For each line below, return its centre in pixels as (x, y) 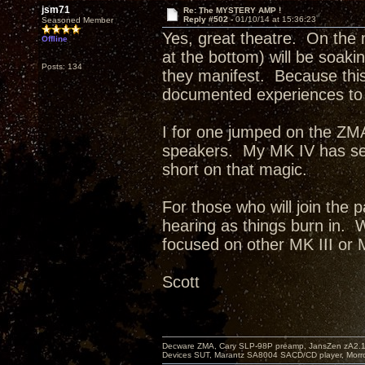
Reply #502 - (209, 19)
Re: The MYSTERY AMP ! (232, 10)
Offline (55, 39)
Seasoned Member (77, 20)
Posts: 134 (62, 66)
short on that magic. (235, 169)
